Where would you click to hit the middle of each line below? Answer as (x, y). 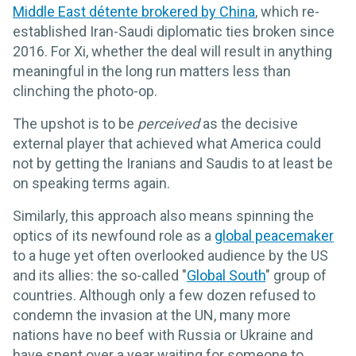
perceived (168, 124)
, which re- (287, 12)
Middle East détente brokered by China (134, 12)
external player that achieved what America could (167, 144)
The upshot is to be (75, 124)
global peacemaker (274, 236)
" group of (296, 276)
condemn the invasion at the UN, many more (152, 315)
